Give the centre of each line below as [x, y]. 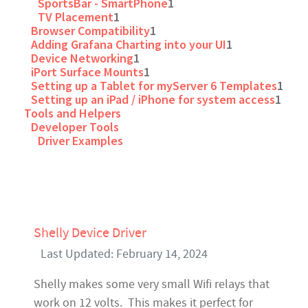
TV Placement [76, 17]
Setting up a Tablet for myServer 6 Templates [154, 86]
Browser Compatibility [90, 31]
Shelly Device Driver [90, 233]
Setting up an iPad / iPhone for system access [153, 99]
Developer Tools [75, 127]
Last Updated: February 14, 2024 [124, 254]
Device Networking [82, 58]
